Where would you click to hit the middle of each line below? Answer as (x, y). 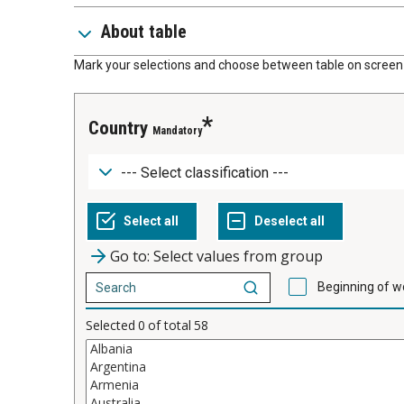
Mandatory (177, 131)
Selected (110, 325)
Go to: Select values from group (216, 256)
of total (170, 325)
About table (144, 31)
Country (124, 128)
